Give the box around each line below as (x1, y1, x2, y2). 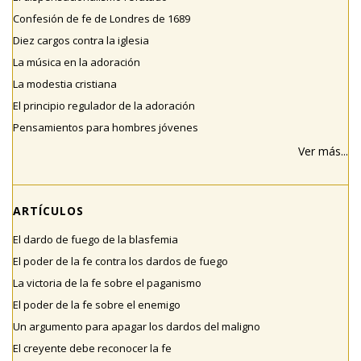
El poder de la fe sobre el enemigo (13, 297, 180, 313)
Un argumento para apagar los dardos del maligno (13, 319, 260, 334)
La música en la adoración (13, 55, 140, 70)
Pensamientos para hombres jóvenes (13, 120, 198, 135)
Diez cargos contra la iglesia (13, 33, 149, 48)
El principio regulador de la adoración (13, 98, 195, 114)
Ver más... (298, 143, 348, 160)
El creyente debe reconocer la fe (13, 341, 172, 356)
